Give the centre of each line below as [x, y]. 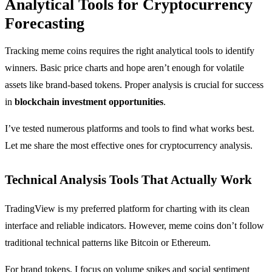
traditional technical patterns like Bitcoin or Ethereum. [108, 242]
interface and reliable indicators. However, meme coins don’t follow [134, 225]
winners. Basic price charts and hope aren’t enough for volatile [124, 67]
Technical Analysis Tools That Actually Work [128, 179]
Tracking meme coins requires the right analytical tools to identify [130, 50]
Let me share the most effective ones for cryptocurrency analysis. [129, 145]
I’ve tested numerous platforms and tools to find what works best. [130, 128]
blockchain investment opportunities [89, 101]
